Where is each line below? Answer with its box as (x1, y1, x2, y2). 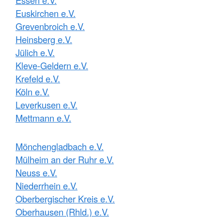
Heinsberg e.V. (15, 32, 72, 46)
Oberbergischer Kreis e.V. (15, 192, 115, 205)
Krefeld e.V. (15, 72, 60, 85)
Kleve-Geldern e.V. (15, 59, 88, 72)
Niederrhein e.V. (15, 179, 77, 192)
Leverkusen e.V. (15, 98, 77, 111)
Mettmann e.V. (15, 111, 71, 124)
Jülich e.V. (15, 46, 55, 59)
